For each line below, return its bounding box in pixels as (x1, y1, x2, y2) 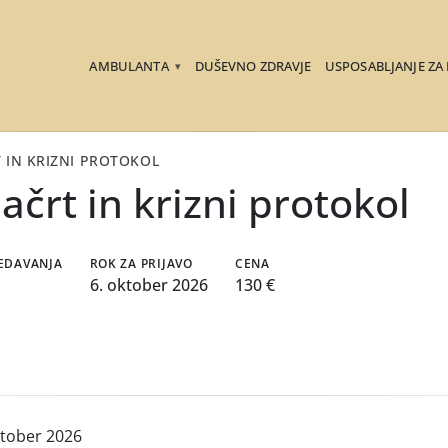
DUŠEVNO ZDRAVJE (194, 57, 312, 76)
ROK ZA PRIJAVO (89, 254, 193, 272)
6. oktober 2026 (89, 273, 208, 296)
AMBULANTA (89, 57, 172, 76)
